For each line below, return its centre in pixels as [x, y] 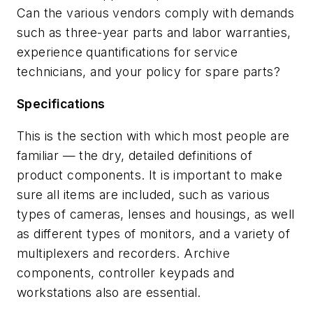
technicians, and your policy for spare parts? [148, 72]
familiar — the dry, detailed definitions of [135, 155]
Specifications [61, 103]
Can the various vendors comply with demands [156, 13]
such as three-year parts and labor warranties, [154, 33]
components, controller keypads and [126, 272]
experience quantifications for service [128, 52]
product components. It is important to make [150, 175]
